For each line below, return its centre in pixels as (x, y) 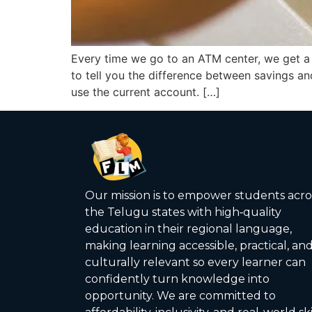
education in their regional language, (188, 228)
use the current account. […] (146, 92)
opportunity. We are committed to (180, 295)
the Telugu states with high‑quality (183, 212)
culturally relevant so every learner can (195, 262)
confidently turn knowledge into (177, 279)
